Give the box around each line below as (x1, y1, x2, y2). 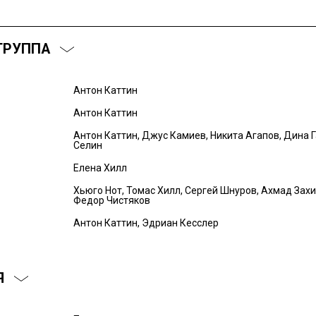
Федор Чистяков (73, 195, 150, 206)
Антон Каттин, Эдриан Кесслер (73, 217, 219, 229)
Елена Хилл (73, 162, 127, 174)
